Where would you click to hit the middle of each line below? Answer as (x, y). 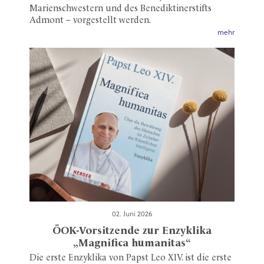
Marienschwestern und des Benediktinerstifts (121, 9)
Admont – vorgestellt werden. (90, 21)
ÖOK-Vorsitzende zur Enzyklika (132, 231)
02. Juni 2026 (132, 215)
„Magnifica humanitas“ (132, 244)
